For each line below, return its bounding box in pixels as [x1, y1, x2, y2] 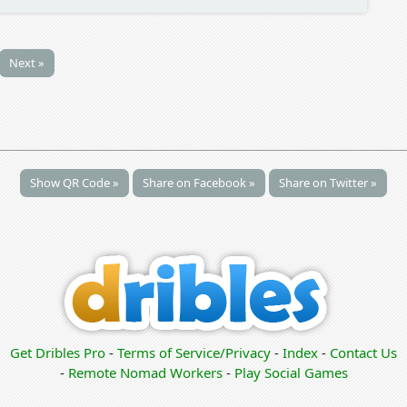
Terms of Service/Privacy [117, 343, 271, 362]
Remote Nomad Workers [67, 363, 226, 382]
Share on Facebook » [143, 174, 255, 192]
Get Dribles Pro [10, 343, 109, 362]
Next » [8, 55, 45, 72]
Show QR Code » [30, 174, 119, 192]
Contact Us [330, 343, 397, 362]
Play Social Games [233, 363, 348, 382]
